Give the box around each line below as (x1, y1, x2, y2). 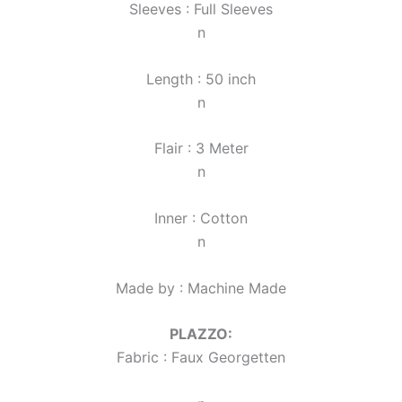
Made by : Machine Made (116, 278, 286, 297)
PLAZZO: (170, 325, 232, 344)
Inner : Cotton (154, 208, 248, 227)
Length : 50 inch (146, 69, 256, 88)
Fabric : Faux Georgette (117, 348, 277, 367)
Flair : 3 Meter (153, 139, 249, 158)
